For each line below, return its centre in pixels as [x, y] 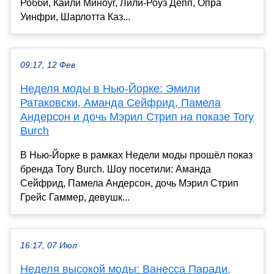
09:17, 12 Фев [48, 65]
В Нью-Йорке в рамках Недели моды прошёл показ [136, 155]
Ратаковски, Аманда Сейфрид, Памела [120, 103]
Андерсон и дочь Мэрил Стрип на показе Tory [137, 117]
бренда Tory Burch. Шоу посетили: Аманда [116, 169]
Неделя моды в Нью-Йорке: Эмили [110, 89]
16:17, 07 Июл [49, 246]
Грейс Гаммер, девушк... [75, 198]
